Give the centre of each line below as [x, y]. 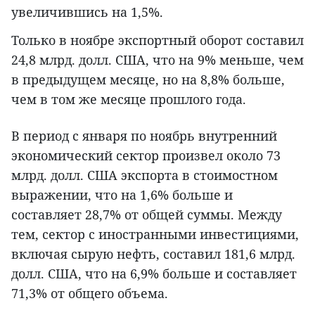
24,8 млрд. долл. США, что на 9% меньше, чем [157, 60]
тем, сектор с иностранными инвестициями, [155, 234]
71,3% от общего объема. [90, 294]
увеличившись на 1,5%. [87, 12]
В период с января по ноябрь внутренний [144, 136]
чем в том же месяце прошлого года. [129, 99]
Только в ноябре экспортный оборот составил [157, 40]
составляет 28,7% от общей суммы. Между [147, 215]
